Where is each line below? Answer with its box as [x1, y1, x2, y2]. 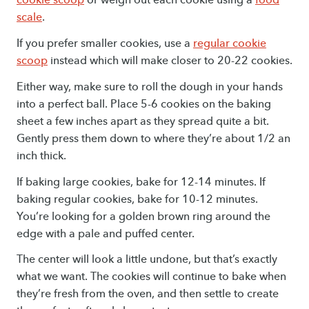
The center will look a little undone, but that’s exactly [17, 252, 277, 266]
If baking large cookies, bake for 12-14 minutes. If [17, 175, 266, 188]
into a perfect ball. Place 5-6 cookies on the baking [17, 97, 271, 110]
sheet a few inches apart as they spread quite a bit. [17, 114, 269, 128]
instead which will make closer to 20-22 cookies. [48, 54, 292, 68]
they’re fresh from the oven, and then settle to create [17, 287, 279, 301]
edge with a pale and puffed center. [17, 226, 195, 240]
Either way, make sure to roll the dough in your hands [17, 79, 283, 93]
